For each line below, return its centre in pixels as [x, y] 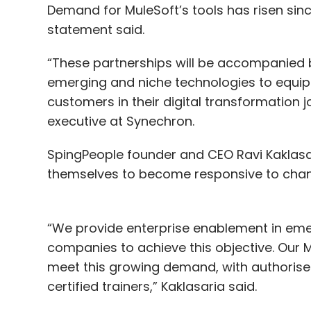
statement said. [95, 30]
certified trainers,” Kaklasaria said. [152, 287]
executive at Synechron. [120, 121]
